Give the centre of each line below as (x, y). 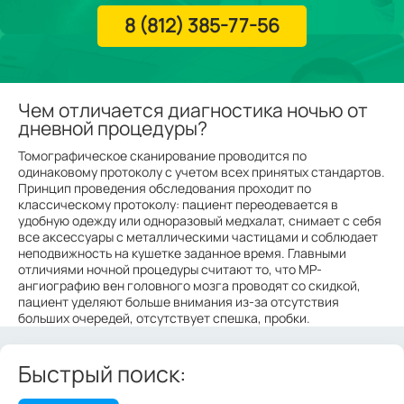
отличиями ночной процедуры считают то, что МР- (170, 269)
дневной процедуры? (113, 128)
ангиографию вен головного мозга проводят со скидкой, (189, 285)
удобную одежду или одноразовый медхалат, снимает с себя (200, 220)
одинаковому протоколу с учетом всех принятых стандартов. (202, 172)
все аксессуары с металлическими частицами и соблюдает (198, 237)
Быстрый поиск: (102, 374)
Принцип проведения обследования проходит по (165, 188)
